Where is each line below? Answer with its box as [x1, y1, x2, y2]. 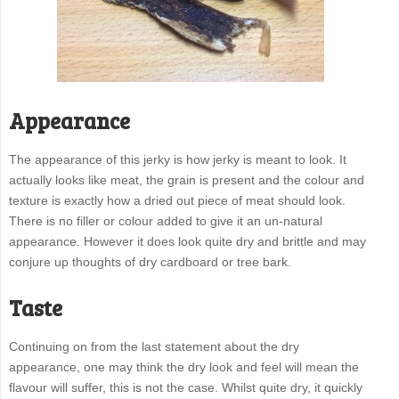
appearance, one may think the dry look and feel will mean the [8, 360, 359, 375]
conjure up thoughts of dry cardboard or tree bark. [8, 255, 291, 270]
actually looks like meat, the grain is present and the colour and [8, 173, 364, 188]
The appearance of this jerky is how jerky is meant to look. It [8, 152, 346, 167]
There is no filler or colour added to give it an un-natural [8, 214, 322, 229]
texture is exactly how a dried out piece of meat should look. [8, 193, 346, 208]
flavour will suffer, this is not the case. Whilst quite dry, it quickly [8, 380, 362, 395]
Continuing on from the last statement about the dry [8, 339, 299, 354]
